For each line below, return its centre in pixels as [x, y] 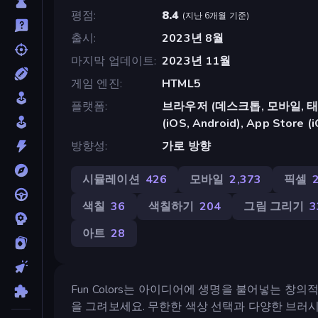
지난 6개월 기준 [215, 15]
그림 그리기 [274, 206]
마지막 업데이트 [113, 61]
